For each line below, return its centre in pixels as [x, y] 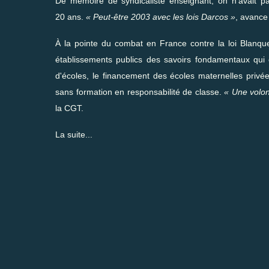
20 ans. [71, 17]
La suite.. [73, 134]
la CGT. [69, 108]
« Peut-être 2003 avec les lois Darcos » [161, 17]
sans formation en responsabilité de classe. [140, 92]
